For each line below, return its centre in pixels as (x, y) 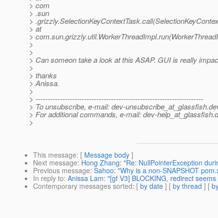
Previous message (62, 171)
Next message (55, 163)
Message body (107, 155)
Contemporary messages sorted (83, 186)
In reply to (48, 178)
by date (152, 186)
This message (55, 155)
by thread (187, 186)
